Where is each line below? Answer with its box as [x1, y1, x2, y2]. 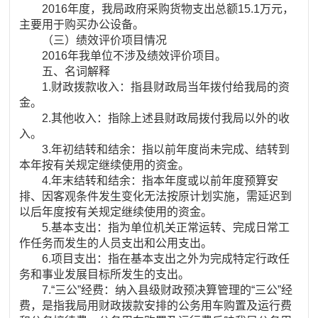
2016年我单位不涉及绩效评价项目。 [19, 49, 227, 62]
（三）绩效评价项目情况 [19, 33, 168, 46]
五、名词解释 [19, 65, 111, 77]
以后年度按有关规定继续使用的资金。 [19, 205, 213, 218]
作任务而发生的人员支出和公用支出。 [19, 236, 213, 249]
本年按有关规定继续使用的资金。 [19, 158, 190, 171]
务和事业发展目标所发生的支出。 [19, 268, 190, 280]
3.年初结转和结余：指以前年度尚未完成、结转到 [19, 143, 290, 155]
